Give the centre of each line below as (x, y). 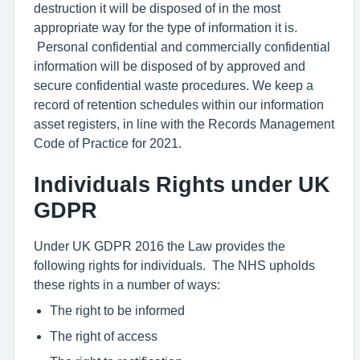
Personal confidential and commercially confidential (182, 47)
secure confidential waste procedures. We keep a (174, 85)
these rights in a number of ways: (127, 284)
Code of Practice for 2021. (108, 143)
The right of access (104, 336)
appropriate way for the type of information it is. (166, 27)
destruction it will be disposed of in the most (157, 8)
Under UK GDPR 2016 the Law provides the (160, 246)
